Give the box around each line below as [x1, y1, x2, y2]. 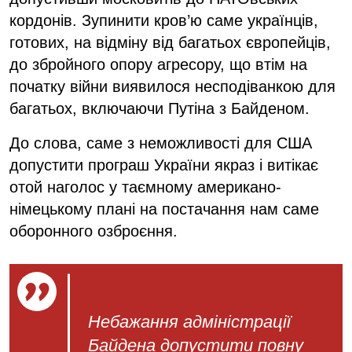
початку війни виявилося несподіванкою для [9, 77, 335, 95]
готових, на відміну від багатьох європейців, [9, 33, 331, 51]
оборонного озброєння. [9, 222, 178, 240]
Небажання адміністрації [88, 311, 291, 332]
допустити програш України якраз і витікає [9, 156, 318, 174]
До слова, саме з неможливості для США [9, 134, 312, 152]
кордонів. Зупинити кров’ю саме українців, [9, 11, 318, 29]
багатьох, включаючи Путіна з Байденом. [9, 99, 310, 117]
